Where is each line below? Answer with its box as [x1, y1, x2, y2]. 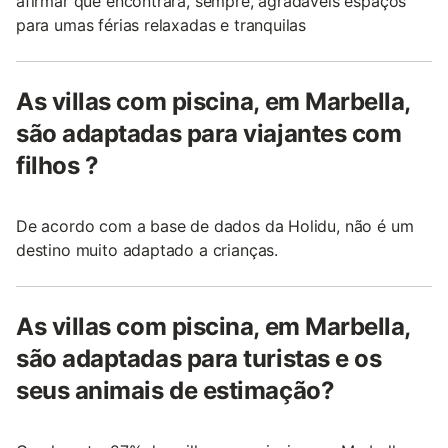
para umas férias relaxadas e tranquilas [16, 15, 307, 35]
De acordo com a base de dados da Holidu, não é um [16, 216, 414, 236]
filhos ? [16, 151, 99, 180]
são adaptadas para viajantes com [16, 119, 402, 148]
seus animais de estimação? [16, 376, 335, 405]
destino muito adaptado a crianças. [16, 240, 279, 260]
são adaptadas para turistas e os [16, 344, 382, 373]
